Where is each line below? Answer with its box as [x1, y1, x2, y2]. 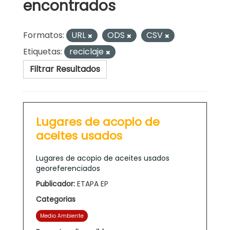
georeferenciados [36, 163, 100, 174]
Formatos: [23, 29, 64, 41]
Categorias [36, 194, 75, 204]
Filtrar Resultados [30, 63, 100, 75]
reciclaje [69, 45, 106, 57]
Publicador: [36, 178, 75, 189]
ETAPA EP [75, 178, 108, 189]
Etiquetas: [23, 45, 62, 57]
